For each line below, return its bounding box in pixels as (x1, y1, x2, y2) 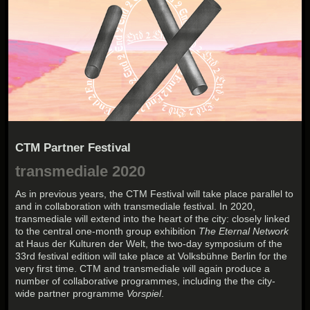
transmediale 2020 (15, 162, 146, 180)
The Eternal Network (199, 225, 289, 237)
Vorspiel (127, 287, 162, 299)
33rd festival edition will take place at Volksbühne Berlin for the (15, 250, 288, 262)
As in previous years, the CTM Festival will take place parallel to (15, 188, 294, 199)
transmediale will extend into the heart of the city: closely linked (15, 212, 291, 224)
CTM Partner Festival (15, 141, 131, 155)
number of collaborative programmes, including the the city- (15, 275, 276, 286)
